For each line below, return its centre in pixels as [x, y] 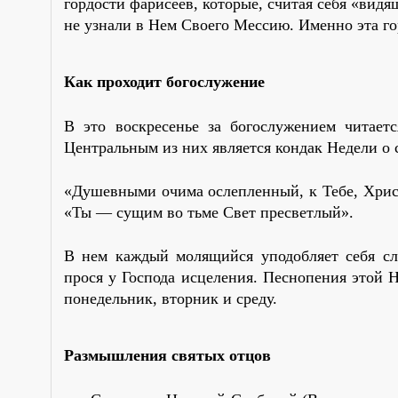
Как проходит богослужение [164, 81]
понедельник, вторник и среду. [171, 298]
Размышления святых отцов [167, 355]
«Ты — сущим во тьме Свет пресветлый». [209, 212]
